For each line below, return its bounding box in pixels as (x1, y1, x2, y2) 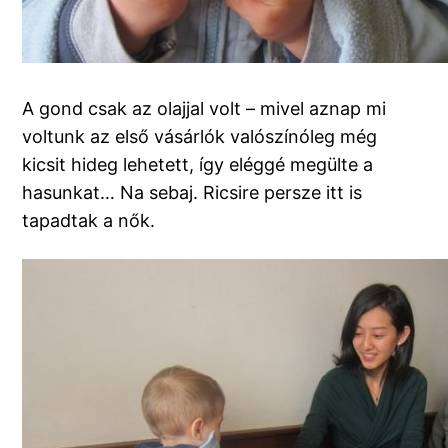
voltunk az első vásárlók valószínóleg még (22, 126, 378, 148)
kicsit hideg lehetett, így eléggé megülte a (22, 154, 374, 176)
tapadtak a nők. (22, 210, 156, 232)
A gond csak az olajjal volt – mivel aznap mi (22, 98, 387, 120)
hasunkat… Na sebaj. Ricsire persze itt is (22, 182, 363, 204)
